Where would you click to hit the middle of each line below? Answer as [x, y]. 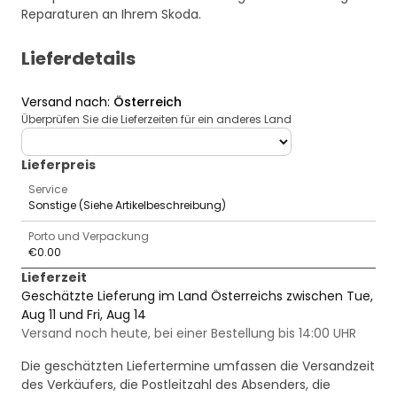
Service [48, 190]
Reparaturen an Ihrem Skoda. [111, 15]
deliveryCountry [70, 136]
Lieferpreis [58, 165]
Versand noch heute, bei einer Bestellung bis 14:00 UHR [189, 334]
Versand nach [64, 102]
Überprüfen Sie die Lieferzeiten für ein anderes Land [156, 120]
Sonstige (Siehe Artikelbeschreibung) [127, 206]
